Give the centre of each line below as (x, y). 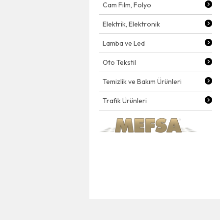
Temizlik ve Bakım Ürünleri (142, 82)
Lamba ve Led (124, 43)
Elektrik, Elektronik (131, 24)
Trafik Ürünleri (125, 101)
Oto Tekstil (119, 62)
